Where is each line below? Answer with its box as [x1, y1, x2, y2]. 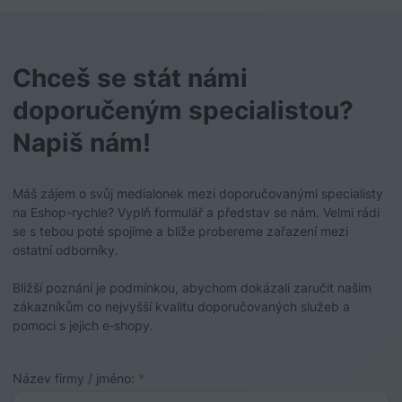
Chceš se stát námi [13, 62, 248, 93]
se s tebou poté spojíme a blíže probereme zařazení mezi [13, 223, 348, 239]
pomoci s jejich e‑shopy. [13, 317, 153, 333]
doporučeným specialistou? [13, 94, 354, 126]
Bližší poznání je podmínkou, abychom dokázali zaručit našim [13, 279, 371, 295]
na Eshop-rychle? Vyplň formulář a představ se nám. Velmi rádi [13, 204, 380, 220]
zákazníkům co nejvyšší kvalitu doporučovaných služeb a [13, 298, 350, 314]
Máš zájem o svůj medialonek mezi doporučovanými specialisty [13, 185, 383, 201]
